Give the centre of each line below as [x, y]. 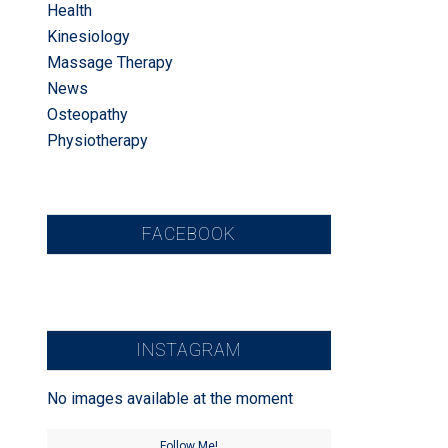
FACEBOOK [188, 234]
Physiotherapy [97, 140]
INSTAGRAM [189, 350]
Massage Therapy [109, 62]
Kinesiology [88, 36]
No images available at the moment [169, 398]
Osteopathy [87, 114]
